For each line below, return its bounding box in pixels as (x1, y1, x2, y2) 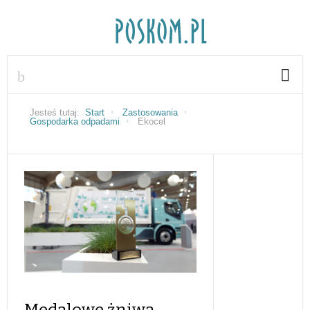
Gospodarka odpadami (30, 116, 120, 127)
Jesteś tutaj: (30, 107, 85, 118)
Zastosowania (122, 107, 178, 118)
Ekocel (138, 116, 165, 127)
